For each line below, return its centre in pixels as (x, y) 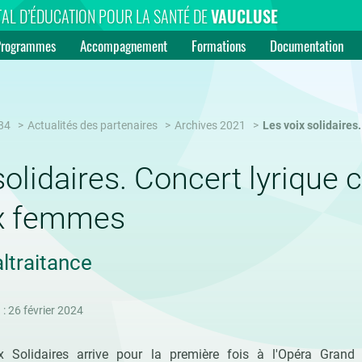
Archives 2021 (210, 126)
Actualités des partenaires (92, 126)
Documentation (307, 46)
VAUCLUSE (245, 16)
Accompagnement (124, 46)
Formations (219, 46)
